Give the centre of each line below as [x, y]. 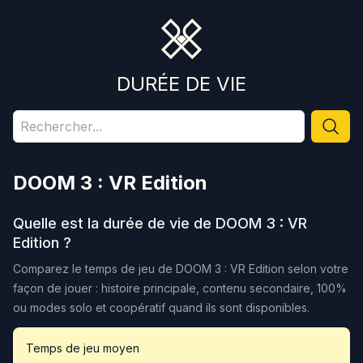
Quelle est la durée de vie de [114, 223]
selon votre [316, 269]
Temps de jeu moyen [83, 348]
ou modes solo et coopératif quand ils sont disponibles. [161, 307]
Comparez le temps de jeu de [94, 269]
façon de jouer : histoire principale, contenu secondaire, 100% [180, 288]
